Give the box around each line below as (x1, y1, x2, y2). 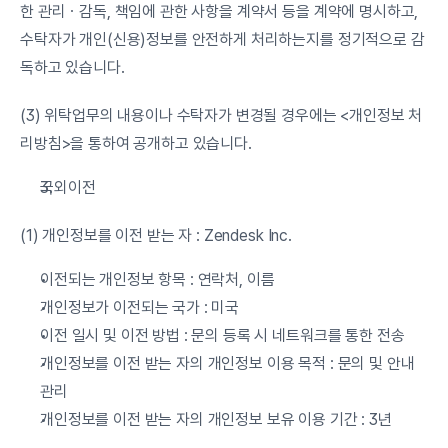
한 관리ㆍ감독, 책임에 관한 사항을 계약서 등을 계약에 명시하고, (20, 2, 419, 21)
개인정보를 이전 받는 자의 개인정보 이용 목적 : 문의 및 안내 (40, 354, 415, 373)
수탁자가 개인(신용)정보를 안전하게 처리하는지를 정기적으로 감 (20, 30, 425, 49)
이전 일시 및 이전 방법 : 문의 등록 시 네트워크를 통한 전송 (40, 326, 405, 345)
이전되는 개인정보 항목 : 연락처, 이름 (40, 270, 275, 289)
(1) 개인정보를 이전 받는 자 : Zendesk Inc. (20, 226, 292, 245)
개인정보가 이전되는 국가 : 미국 (40, 298, 240, 317)
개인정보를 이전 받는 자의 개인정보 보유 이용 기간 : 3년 (40, 410, 392, 429)
